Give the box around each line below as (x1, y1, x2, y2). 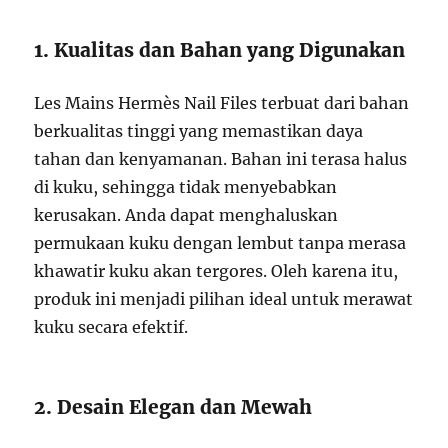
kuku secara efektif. (34, 316, 189, 337)
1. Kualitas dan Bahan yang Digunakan (34, 37, 406, 62)
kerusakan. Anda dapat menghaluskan (34, 204, 339, 225)
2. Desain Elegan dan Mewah (34, 394, 313, 419)
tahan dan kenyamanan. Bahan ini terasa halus (34, 148, 408, 169)
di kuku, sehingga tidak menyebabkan (34, 176, 338, 197)
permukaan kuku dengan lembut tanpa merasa (34, 232, 407, 253)
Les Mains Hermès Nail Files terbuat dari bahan (34, 92, 410, 113)
